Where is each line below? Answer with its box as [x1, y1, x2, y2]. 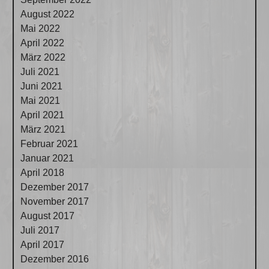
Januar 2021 [20, 153, 74, 163]
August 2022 [20, 8, 75, 19]
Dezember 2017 [20, 181, 89, 192]
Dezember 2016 [20, 253, 89, 264]
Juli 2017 [20, 225, 60, 235]
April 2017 [20, 239, 65, 250]
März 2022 [20, 52, 66, 62]
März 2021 [20, 124, 66, 134]
